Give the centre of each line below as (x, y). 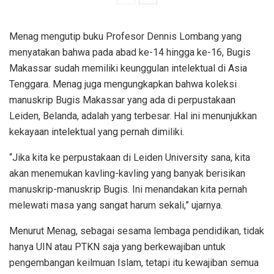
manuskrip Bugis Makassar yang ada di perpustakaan (122, 100)
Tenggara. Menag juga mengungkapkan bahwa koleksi (123, 84)
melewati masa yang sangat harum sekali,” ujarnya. (116, 206)
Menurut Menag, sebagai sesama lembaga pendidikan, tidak (137, 231)
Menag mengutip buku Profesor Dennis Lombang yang (125, 37)
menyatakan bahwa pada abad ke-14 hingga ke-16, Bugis (130, 53)
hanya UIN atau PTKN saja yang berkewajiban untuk (117, 247)
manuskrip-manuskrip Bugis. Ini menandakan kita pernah (128, 190)
